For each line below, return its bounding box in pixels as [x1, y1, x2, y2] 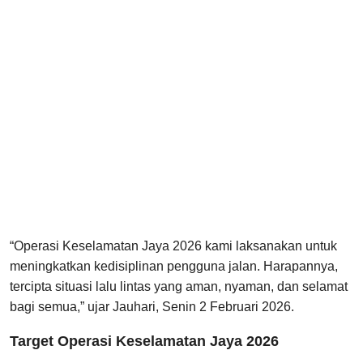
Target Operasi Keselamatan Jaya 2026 [10, 333, 279, 350]
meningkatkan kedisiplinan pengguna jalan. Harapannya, [10, 259, 338, 274]
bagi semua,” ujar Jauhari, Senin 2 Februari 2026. [10, 300, 294, 314]
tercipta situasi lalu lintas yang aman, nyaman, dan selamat [10, 280, 348, 294]
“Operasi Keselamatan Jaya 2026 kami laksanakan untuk [10, 239, 337, 254]
